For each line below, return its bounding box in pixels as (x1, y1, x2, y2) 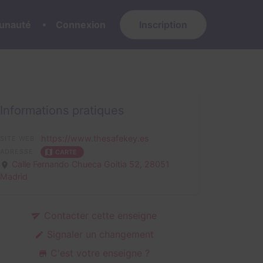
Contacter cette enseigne (41, 209, 157, 221)
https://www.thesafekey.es (41, 133, 150, 143)
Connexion (56, 19, 106, 31)
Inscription (139, 19, 187, 31)
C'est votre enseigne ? (48, 247, 150, 259)
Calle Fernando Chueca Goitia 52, (12, 159, 145, 169)
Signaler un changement (43, 228, 154, 240)
